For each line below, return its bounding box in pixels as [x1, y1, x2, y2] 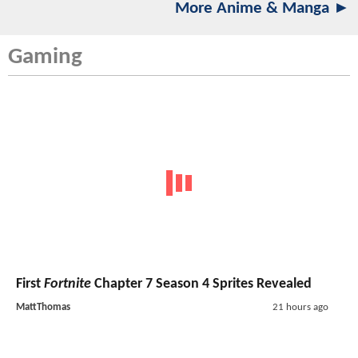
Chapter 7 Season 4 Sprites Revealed [91, 276, 312, 292]
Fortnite [44, 276, 91, 292]
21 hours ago [272, 302, 328, 313]
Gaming [8, 45, 82, 69]
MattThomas [16, 302, 70, 313]
